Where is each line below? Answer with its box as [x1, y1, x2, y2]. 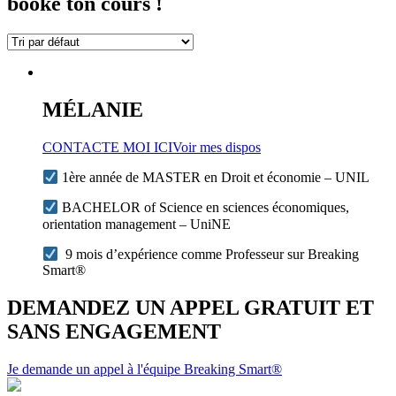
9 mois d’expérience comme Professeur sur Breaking [58, 247, 360, 263]
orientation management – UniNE [42, 216, 231, 232]
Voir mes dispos [172, 139, 261, 155]
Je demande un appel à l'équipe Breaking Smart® [7, 361, 282, 377]
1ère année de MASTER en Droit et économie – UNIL [58, 170, 370, 186]
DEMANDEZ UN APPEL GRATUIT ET [7, 296, 374, 320]
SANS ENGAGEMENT [7, 320, 221, 344]
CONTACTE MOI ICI [42, 139, 172, 155]
